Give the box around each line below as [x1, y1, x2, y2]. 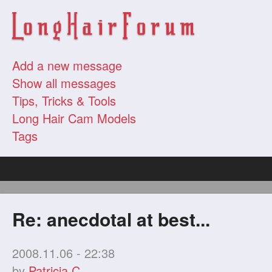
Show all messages [12, 74, 117, 92]
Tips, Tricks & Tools [12, 92, 117, 110]
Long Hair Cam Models [12, 109, 137, 127]
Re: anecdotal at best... [12, 205, 211, 232]
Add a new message [12, 56, 123, 75]
